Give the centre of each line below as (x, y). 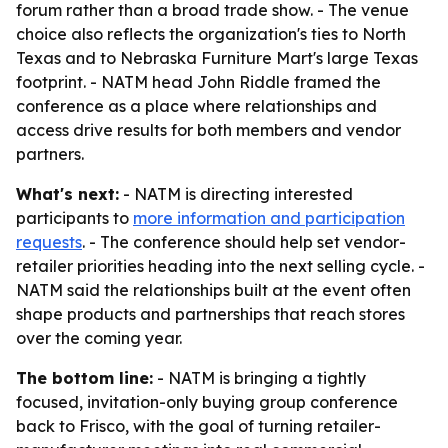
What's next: (67, 194)
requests (49, 242)
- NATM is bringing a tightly (259, 378)
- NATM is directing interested (236, 194)
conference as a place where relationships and (196, 106)
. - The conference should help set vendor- (244, 242)
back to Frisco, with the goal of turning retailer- (198, 426)
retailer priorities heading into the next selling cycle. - (220, 266)
